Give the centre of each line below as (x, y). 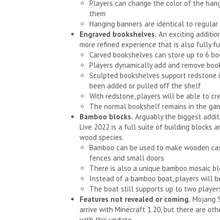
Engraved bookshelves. (118, 34)
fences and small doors (127, 158)
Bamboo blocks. (106, 117)
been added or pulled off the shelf (145, 86)
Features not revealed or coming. (135, 199)
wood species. (102, 137)
